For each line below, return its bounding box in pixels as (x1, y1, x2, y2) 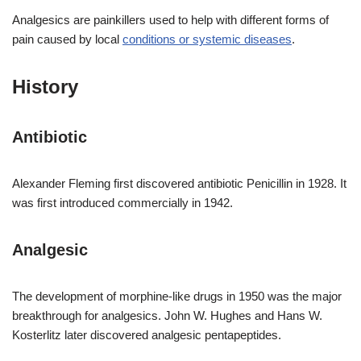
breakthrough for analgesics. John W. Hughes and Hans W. (12, 309, 322, 323)
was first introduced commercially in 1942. (12, 196, 233, 210)
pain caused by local (12, 32, 122, 47)
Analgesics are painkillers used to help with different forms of (12, 13, 329, 27)
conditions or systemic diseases (122, 32, 292, 47)
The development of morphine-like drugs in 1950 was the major (12, 289, 342, 304)
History (12, 76, 78, 98)
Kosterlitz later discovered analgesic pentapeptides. (12, 328, 281, 342)
